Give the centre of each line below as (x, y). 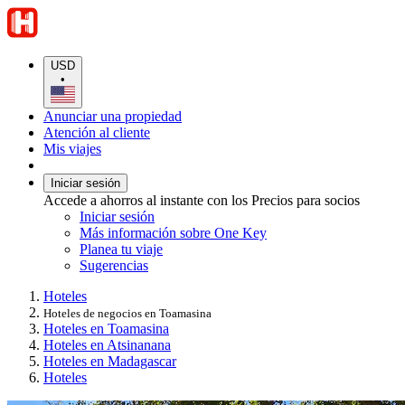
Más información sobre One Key (173, 232)
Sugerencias (114, 265)
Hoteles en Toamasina (106, 328)
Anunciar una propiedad (113, 116)
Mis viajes (72, 148)
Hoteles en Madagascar (110, 361)
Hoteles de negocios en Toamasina (127, 313)
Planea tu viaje (121, 249)
